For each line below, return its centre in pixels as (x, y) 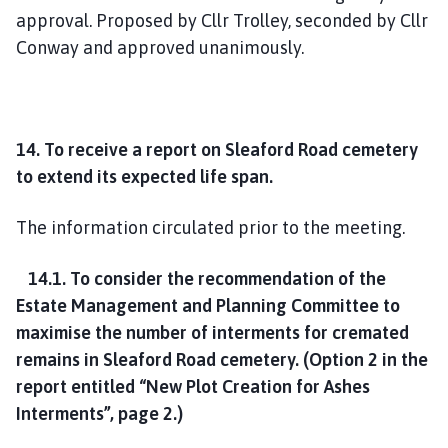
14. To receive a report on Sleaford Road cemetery (217, 149)
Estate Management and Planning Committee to (208, 305)
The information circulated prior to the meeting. (210, 227)
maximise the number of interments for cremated (212, 332)
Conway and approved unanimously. (160, 47)
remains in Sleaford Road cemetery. (157, 359)
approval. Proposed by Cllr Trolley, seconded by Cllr (222, 20)
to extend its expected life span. (144, 176)
